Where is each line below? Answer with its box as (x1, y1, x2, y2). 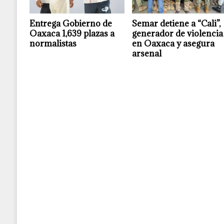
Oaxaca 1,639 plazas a (29, 28, 114, 39)
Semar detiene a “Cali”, (132, 18, 221, 29)
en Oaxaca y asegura (132, 38, 215, 49)
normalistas (29, 38, 76, 49)
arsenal (132, 48, 162, 59)
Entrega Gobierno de (29, 18, 112, 29)
